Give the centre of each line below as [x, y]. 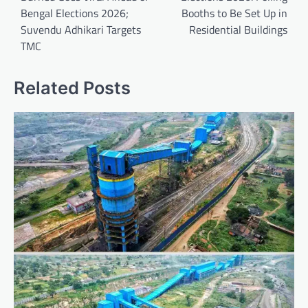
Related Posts [72, 87]
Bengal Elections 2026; [75, 13]
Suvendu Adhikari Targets [81, 29]
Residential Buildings [238, 29]
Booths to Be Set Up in [234, 13]
